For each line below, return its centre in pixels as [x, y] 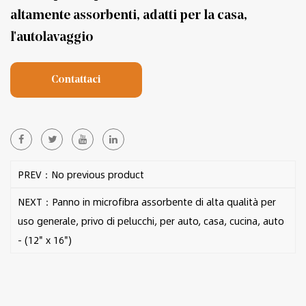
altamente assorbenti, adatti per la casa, [129, 15]
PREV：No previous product [81, 174]
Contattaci [76, 80]
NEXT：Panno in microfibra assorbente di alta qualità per [147, 201]
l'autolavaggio [52, 37]
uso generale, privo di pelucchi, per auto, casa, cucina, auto [151, 220]
